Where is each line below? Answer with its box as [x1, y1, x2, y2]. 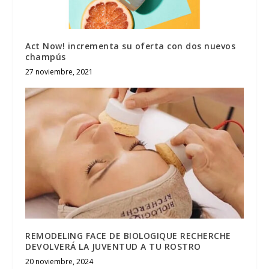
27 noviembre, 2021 [25, 67, 94, 77]
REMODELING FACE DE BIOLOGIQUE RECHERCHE [25, 230, 231, 242]
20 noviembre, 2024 [25, 256, 94, 267]
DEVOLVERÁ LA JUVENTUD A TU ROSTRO [25, 241, 201, 253]
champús [25, 51, 66, 63]
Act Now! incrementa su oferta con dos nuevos [25, 40, 236, 52]
